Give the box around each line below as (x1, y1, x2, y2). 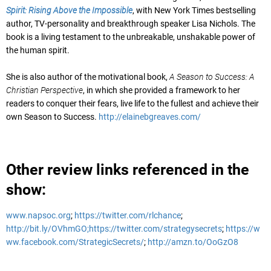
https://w (226, 223, 260, 233)
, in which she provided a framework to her (83, 85, 240, 95)
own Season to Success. (6, 111, 99, 122)
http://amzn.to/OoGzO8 (148, 237, 238, 247)
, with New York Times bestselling (132, 5, 256, 15)
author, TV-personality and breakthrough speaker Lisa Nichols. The (6, 18, 255, 28)
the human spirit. (6, 45, 70, 55)
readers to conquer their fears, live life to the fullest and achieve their (6, 98, 259, 108)
